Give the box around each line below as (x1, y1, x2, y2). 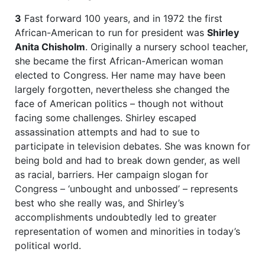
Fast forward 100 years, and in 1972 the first (21, 12, 222, 25)
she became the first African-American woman (15, 55, 223, 67)
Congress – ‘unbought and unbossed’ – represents (15, 183, 238, 195)
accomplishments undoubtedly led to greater (15, 211, 216, 224)
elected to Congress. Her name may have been (15, 69, 225, 82)
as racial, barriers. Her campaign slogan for (15, 169, 208, 181)
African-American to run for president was (15, 27, 207, 39)
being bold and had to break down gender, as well (15, 154, 240, 167)
